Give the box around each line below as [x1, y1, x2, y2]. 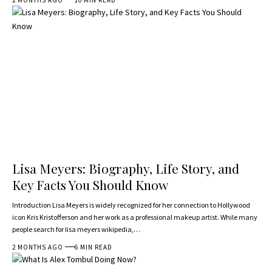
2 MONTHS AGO [12, 242, 64, 251]
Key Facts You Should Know [12, 175, 168, 193]
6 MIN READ [75, 242, 113, 251]
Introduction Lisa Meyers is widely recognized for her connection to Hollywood [12, 200, 250, 209]
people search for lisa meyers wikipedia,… [12, 224, 140, 234]
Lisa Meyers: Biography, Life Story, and [12, 159, 239, 177]
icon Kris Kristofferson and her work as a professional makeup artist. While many [12, 212, 257, 222]
